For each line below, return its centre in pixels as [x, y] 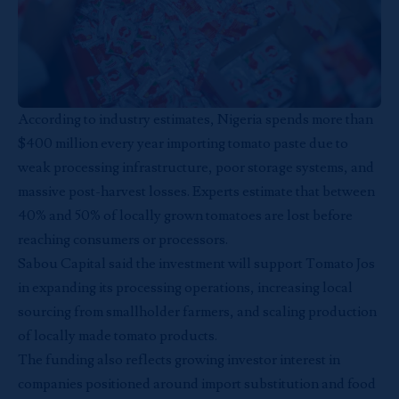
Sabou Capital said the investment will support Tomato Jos [196, 264]
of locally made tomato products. [118, 336]
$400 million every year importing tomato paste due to [183, 143]
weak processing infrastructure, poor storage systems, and [196, 167]
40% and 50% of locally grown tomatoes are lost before [185, 216]
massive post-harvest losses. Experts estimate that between [196, 191]
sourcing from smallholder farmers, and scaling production [197, 312]
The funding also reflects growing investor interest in [179, 360]
